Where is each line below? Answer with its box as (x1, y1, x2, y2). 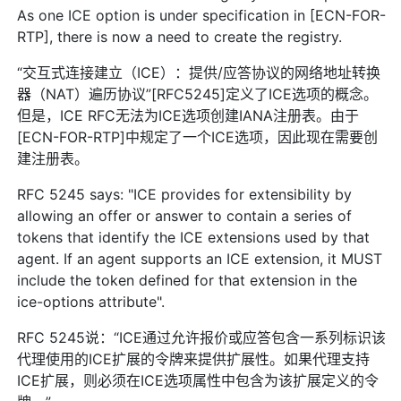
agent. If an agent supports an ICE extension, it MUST (17, 249, 383, 268)
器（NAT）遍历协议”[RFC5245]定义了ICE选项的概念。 (17, 84, 379, 103)
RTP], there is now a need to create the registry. (17, 27, 343, 46)
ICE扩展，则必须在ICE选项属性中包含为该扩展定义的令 (17, 371, 380, 389)
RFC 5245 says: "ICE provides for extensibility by (17, 184, 353, 203)
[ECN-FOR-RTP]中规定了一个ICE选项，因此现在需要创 (17, 127, 379, 146)
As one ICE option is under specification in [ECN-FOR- (17, 5, 387, 24)
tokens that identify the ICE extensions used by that (17, 227, 371, 246)
